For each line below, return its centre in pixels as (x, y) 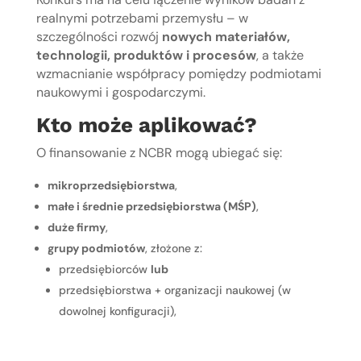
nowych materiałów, (226, 36)
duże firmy (76, 227)
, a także (280, 55)
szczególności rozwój (99, 36)
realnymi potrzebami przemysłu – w (142, 18)
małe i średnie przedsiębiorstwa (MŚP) (151, 206)
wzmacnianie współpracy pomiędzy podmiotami (178, 73)
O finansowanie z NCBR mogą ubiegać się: (159, 152)
